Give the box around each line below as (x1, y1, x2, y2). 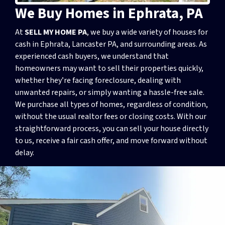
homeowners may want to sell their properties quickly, (15, 62, 203, 74)
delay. (15, 147, 34, 158)
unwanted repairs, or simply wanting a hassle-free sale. (15, 86, 204, 98)
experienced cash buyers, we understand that (15, 50, 169, 62)
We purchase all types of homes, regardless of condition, (15, 98, 208, 110)
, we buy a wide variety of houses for (87, 26, 208, 38)
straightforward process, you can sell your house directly (15, 123, 208, 134)
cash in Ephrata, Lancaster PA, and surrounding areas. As (15, 38, 207, 50)
